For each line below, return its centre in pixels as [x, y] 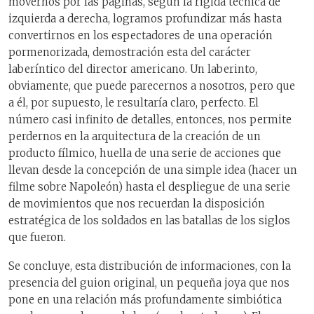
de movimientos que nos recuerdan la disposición [137, 204]
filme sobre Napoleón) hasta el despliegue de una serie [149, 187]
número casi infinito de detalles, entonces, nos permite [150, 120]
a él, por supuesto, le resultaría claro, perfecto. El [134, 103]
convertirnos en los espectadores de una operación [141, 36]
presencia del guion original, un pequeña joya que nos [149, 282]
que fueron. [37, 238]
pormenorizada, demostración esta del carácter [130, 53]
